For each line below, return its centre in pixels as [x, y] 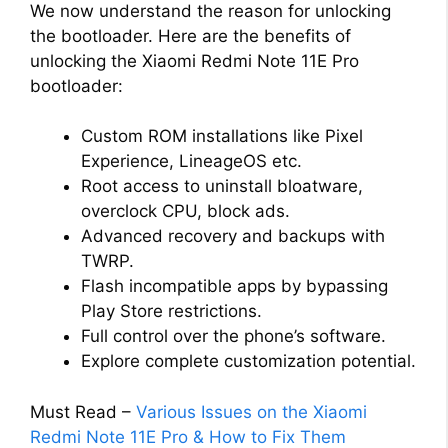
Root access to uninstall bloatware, [222, 186]
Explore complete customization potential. [248, 361]
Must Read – [83, 411]
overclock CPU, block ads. [185, 211]
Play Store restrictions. [171, 311]
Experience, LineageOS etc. [191, 161]
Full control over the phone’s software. [233, 336]
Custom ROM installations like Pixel [222, 136]
